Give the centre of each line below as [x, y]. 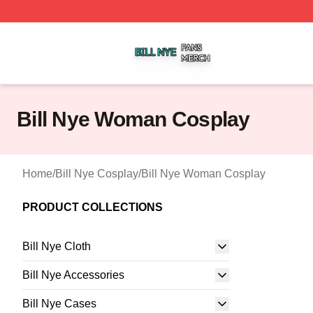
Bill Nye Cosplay [97, 174]
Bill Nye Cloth [57, 246]
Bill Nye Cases [59, 304]
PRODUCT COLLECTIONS [93, 207]
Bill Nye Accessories [73, 275]
